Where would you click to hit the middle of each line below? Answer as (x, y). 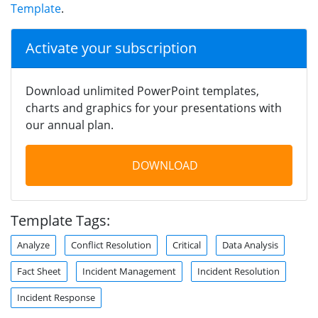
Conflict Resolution (111, 245)
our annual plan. (70, 125)
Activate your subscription (111, 48)
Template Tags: (60, 220)
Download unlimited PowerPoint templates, (142, 91)
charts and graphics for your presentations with (154, 108)
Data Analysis (250, 245)
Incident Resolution (238, 271)
